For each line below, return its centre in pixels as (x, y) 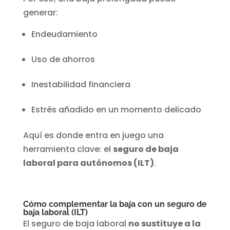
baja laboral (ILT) (55, 213)
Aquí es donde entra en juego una (93, 136)
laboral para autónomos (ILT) (88, 163)
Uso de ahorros (63, 60)
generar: (40, 13)
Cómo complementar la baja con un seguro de (115, 204)
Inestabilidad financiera (81, 85)
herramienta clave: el (68, 149)
